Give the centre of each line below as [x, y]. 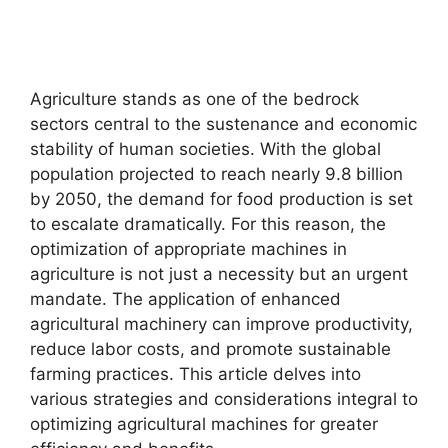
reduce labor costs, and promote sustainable [210, 349]
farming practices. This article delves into [195, 374]
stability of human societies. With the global [205, 149]
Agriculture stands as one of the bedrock [194, 99]
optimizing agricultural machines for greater [204, 424]
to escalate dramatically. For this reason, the [208, 224]
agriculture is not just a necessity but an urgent [219, 274]
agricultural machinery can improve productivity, [221, 324]
